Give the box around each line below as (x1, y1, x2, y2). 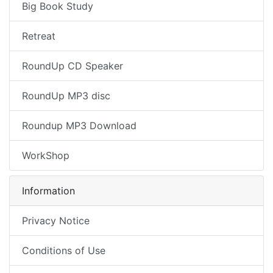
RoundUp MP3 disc (22, 89, 110, 102)
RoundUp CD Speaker (22, 59, 123, 72)
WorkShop (22, 149, 69, 161)
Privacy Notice (22, 214, 90, 227)
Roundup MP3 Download (22, 119, 136, 132)
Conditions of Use (22, 244, 105, 257)
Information (22, 184, 75, 197)
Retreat (22, 29, 55, 42)
